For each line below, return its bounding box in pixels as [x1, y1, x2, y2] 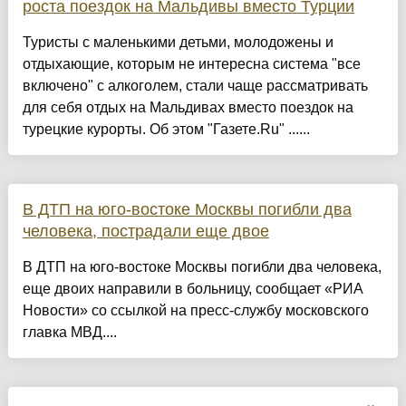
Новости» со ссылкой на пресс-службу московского [22, 303, 369, 319]
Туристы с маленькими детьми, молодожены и [22, 34, 333, 51]
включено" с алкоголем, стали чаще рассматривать [22, 78, 368, 94]
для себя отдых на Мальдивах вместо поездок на [22, 100, 353, 116]
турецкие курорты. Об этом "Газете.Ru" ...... [22, 121, 310, 138]
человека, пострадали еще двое [22, 222, 269, 241]
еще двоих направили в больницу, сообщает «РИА [22, 281, 363, 297]
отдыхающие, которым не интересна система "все [22, 56, 361, 72]
